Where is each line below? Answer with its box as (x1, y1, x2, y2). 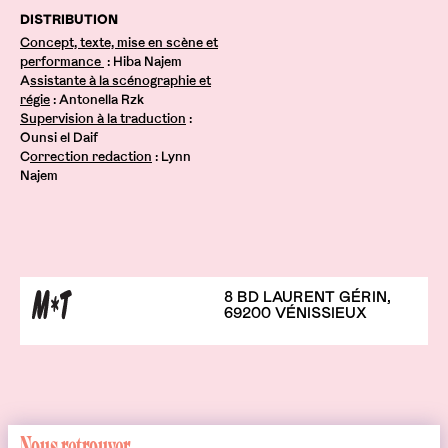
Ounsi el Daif (20, 130, 98, 145)
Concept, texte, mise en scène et (20, 35, 218, 50)
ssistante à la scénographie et (30, 73, 211, 88)
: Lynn (152, 149, 191, 164)
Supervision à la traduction (20, 111, 186, 126)
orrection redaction (30, 149, 152, 164)
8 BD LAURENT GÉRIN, (224, 288, 391, 305)
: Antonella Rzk (50, 92, 144, 107)
